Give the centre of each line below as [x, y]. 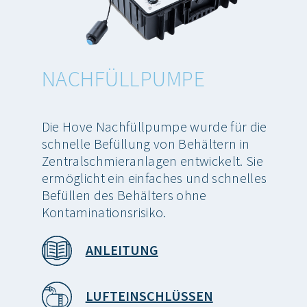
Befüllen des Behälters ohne [124, 195]
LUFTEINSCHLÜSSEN [149, 296]
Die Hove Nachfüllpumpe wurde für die [154, 126]
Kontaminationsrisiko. [104, 212]
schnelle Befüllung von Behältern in [146, 143]
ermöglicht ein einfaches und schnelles [154, 177]
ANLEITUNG [122, 250]
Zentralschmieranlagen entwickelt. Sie [152, 160]
